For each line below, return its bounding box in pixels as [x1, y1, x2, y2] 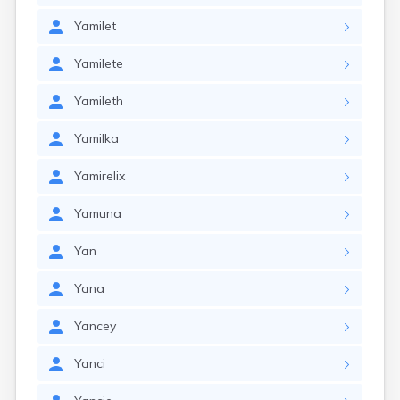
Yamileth [74, 93, 123, 109]
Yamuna [74, 205, 121, 221]
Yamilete [74, 55, 123, 71]
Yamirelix [74, 168, 125, 184]
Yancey [74, 318, 116, 334]
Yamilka [74, 130, 119, 146]
